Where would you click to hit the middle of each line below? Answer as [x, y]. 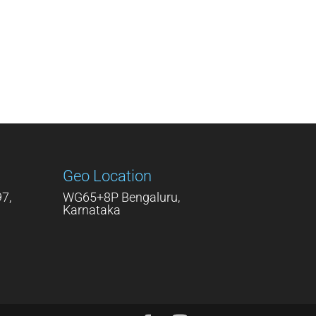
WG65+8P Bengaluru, [122, 197]
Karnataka [92, 210]
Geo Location [108, 176]
